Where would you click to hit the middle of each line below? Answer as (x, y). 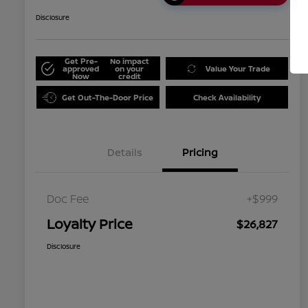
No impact (129, 61)
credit (129, 76)
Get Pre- (81, 61)
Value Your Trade (238, 69)
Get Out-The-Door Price (108, 98)
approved (81, 69)
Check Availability (227, 98)
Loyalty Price (90, 224)
